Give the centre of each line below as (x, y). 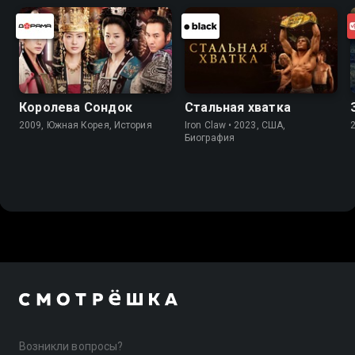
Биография (210, 137)
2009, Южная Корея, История (86, 125)
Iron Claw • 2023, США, (235, 125)
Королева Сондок (76, 107)
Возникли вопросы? (71, 346)
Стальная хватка (238, 107)
